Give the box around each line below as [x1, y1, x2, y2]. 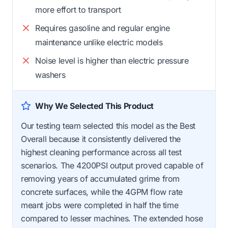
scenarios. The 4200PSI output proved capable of [21, 160, 204, 170]
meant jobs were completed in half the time [21, 199, 179, 210]
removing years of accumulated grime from [21, 173, 180, 184]
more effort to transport [35, 4, 121, 15]
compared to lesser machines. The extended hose [21, 213, 203, 223]
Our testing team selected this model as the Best [21, 120, 195, 131]
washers [35, 69, 66, 80]
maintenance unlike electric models [35, 37, 163, 47]
